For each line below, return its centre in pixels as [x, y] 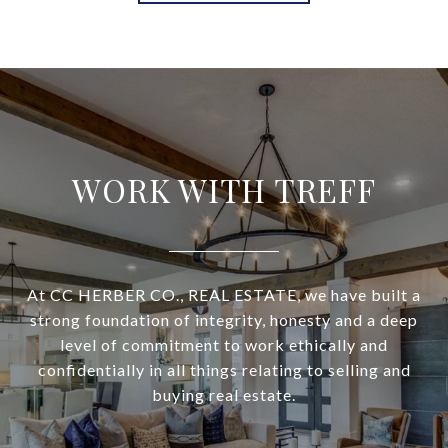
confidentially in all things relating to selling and [224, 370]
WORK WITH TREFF [224, 190]
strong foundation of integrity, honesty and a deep [224, 320]
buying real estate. [224, 395]
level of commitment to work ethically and [224, 345]
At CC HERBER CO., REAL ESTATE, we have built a [224, 295]
